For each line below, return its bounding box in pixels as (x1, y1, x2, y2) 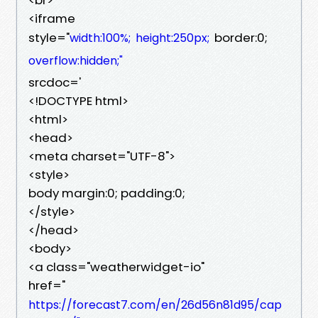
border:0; (212, 28, 268, 46)
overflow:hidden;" (28, 52, 123, 69)
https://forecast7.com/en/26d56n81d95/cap (28, 296, 282, 313)
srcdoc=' (28, 73, 81, 91)
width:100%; (70, 29, 131, 46)
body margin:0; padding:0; (28, 184, 185, 202)
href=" (28, 276, 65, 294)
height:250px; (136, 29, 209, 46)
